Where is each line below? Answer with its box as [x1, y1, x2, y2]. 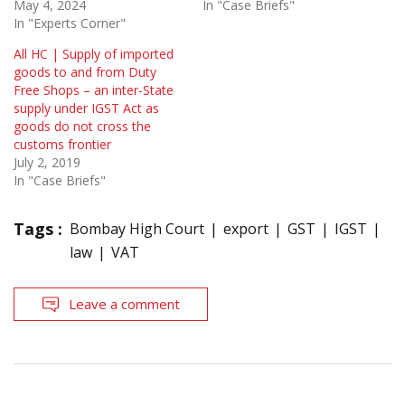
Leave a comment [69, 295, 180, 314]
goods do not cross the [14, 118, 151, 136]
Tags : [14, 218, 62, 240]
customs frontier [14, 136, 111, 154]
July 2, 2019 [14, 154, 80, 172]
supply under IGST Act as [14, 99, 159, 118]
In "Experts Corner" [14, 14, 126, 33]
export [223, 219, 268, 240]
